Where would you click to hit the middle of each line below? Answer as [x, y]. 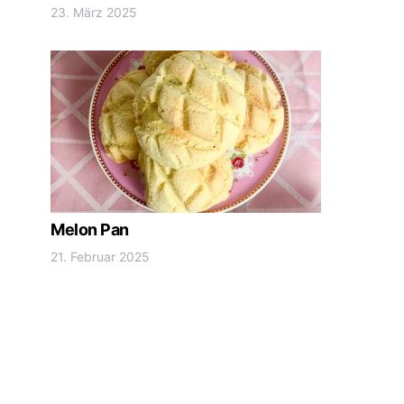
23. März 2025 [94, 12]
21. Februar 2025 [100, 257]
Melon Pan [90, 230]
